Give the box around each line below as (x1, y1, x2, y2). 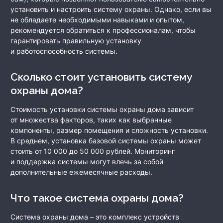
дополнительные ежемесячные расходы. (10, 168, 152, 177)
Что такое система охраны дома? (17, 192, 184, 205)
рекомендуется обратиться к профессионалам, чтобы (10, 26, 196, 35)
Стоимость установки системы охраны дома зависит (10, 105, 194, 114)
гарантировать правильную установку (10, 36, 141, 45)
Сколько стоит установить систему (10, 71, 18, 84)
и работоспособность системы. (10, 47, 117, 56)
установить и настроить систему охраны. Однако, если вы (10, 5, 212, 14)
